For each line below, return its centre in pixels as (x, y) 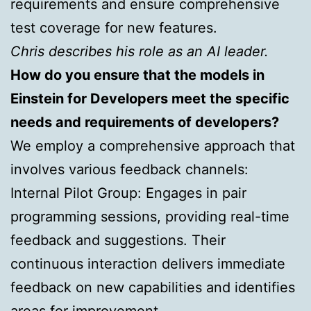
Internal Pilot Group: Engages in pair (128, 193)
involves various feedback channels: (129, 169)
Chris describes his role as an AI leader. (140, 51)
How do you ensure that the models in (137, 75)
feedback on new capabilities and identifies (153, 287)
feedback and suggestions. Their (118, 240)
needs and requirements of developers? (145, 122)
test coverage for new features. (114, 27)
